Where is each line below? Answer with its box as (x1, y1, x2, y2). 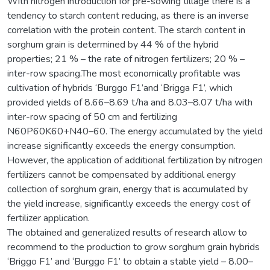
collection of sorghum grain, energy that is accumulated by (7, 182, 248, 196)
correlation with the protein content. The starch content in (7, 23, 245, 37)
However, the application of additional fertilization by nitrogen (7, 153, 263, 167)
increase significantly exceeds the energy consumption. (7, 139, 236, 152)
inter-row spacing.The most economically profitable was (7, 66, 240, 80)
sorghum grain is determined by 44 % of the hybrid (7, 37, 219, 51)
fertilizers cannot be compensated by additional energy (7, 168, 236, 181)
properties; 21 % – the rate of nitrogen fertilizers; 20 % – (7, 52, 245, 66)
